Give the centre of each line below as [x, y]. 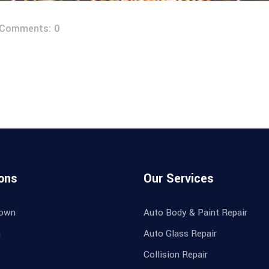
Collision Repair [176, 255]
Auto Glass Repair [180, 234]
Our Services [179, 179]
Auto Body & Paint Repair [195, 213]
